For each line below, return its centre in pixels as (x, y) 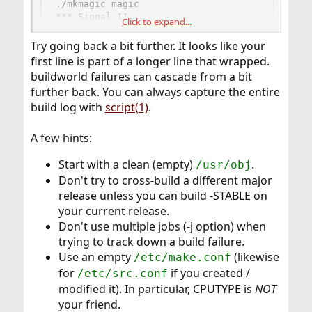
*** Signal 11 (92, 17)
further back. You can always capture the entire (155, 92)
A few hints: (61, 138)
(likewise (255, 257)
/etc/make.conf (182, 257)
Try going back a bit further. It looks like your (148, 46)
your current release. (114, 211)
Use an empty (96, 257)
